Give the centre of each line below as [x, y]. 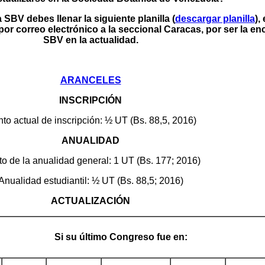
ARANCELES [91, 80]
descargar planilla [215, 19]
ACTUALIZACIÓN [91, 201]
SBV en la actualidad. [91, 40]
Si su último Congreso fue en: [121, 237]
